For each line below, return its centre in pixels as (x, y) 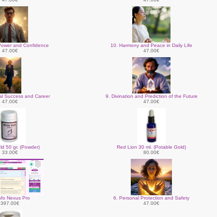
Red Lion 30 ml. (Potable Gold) (151, 147)
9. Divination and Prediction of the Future (151, 96)
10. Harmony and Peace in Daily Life (151, 45)
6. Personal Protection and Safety (151, 198)
